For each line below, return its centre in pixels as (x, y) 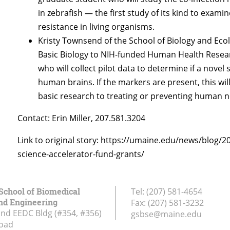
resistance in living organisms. (97, 26)
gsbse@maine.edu (166, 214)
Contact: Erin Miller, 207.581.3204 (82, 118)
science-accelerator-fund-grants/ (81, 154)
